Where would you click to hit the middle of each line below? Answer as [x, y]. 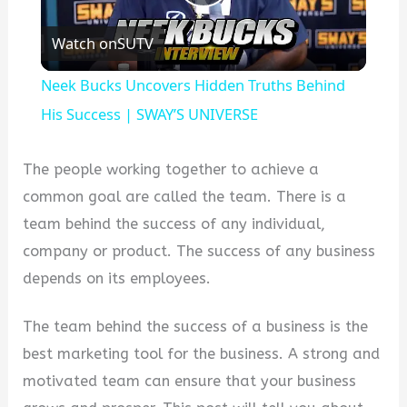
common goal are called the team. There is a [185, 197]
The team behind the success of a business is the [196, 327]
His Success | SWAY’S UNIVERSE [149, 114]
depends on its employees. [117, 279]
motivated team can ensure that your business [190, 382]
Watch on [84, 44]
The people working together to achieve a [171, 170]
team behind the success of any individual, [174, 224]
